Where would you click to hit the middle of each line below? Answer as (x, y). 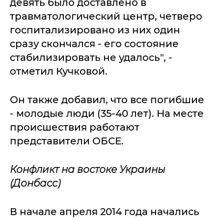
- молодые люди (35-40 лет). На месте (107, 113)
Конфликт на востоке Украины (87, 169)
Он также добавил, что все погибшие (107, 100)
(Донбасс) (35, 183)
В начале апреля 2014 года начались (105, 212)
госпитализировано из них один (95, 30)
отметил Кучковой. (59, 71)
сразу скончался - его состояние (94, 44)
